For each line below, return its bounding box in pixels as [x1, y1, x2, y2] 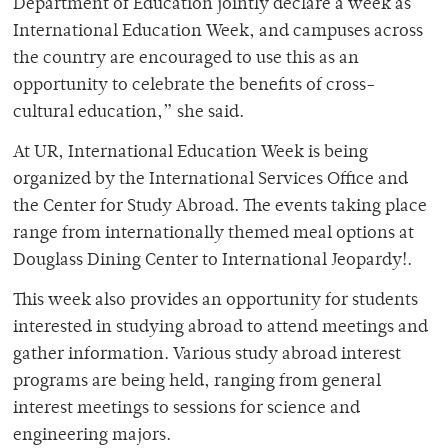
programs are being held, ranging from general [13, 373, 381, 392]
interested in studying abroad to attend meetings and [13, 319, 428, 338]
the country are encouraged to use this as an [13, 50, 359, 69]
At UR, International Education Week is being [13, 144, 368, 163]
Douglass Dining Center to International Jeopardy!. [13, 252, 412, 271]
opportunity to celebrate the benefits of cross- [13, 77, 376, 96]
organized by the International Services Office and [13, 171, 408, 190]
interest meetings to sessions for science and [13, 400, 360, 419]
